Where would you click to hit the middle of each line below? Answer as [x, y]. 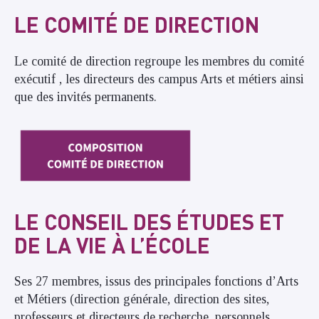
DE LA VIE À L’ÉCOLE [112, 245]
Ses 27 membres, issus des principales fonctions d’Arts [156, 282]
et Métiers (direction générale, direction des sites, [142, 299]
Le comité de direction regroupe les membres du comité [159, 61]
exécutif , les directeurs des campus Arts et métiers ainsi [159, 79]
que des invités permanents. [85, 96]
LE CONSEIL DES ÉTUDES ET [149, 221]
